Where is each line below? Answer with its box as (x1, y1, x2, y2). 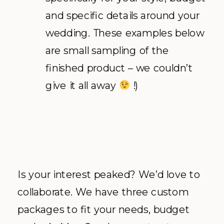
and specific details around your (45, 9, 199, 22)
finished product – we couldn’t (45, 61, 192, 74)
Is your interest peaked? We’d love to (17, 167, 200, 180)
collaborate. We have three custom (17, 185, 189, 198)
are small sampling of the (45, 44, 169, 57)
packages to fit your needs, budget (17, 202, 190, 215)
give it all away (45, 79, 119, 92)
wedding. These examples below (45, 26, 204, 39)
